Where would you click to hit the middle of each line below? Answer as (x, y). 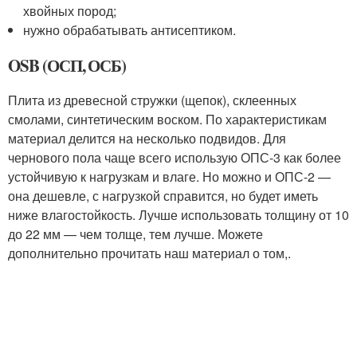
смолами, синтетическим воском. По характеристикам (167, 120)
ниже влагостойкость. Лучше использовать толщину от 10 (178, 215)
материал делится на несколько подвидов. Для (147, 139)
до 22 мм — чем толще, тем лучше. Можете (135, 234)
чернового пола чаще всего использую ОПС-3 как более (175, 158)
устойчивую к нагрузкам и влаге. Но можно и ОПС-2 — (169, 177)
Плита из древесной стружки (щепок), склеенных (152, 100)
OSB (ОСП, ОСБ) (67, 66)
